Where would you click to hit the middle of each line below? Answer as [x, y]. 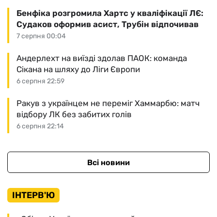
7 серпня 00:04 [41, 36]
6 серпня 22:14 [40, 126]
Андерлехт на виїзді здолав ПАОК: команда [102, 58]
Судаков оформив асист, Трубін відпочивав [108, 24]
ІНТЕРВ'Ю [33, 195]
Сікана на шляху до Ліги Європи [78, 69]
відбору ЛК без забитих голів [74, 114]
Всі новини [108, 162]
